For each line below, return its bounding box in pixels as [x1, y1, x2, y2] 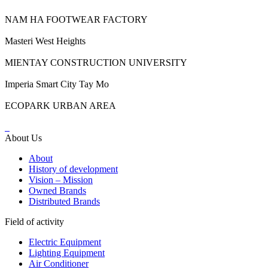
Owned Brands [29, 185, 86, 196]
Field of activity [5, 217, 64, 227]
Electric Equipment [29, 237, 101, 248]
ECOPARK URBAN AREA [5, 100, 116, 111]
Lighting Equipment [29, 248, 105, 258]
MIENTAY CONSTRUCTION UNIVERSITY [5, 57, 187, 68]
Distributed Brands [29, 196, 100, 207]
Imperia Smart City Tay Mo [5, 79, 109, 90]
